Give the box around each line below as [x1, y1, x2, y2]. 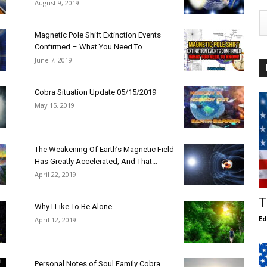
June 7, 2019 [35, 55, 72, 64]
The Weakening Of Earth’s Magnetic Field [35, 145, 174, 154]
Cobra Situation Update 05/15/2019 [35, 88, 156, 97]
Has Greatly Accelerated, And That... [35, 157, 157, 166]
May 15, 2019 [35, 101, 74, 110]
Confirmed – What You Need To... [35, 42, 148, 51]
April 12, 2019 [35, 215, 76, 224]
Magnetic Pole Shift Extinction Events [35, 30, 161, 39]
